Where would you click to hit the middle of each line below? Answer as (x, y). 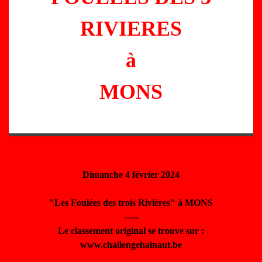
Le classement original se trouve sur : (131, 231)
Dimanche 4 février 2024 (131, 175)
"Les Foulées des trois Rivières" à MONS (131, 203)
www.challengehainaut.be (131, 245)
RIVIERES (131, 29)
